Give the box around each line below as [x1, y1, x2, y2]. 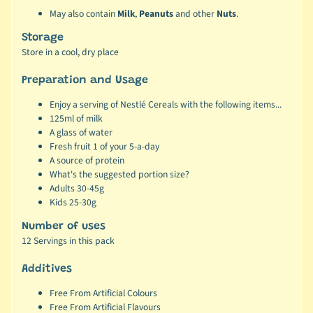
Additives [21, 263, 72, 275]
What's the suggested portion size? [49, 167, 189, 181]
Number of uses [21, 220, 105, 232]
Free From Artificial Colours [49, 286, 157, 300]
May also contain [49, 7, 115, 21]
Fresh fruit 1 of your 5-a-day [49, 139, 159, 153]
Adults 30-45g [49, 181, 104, 195]
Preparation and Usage [21, 75, 148, 87]
